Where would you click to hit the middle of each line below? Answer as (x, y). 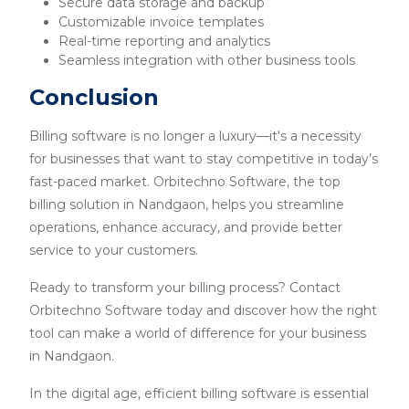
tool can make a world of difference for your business (198, 333)
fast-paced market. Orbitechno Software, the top (185, 182)
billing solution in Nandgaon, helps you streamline (187, 204)
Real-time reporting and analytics (164, 41)
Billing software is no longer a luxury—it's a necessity (195, 136)
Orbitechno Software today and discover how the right (203, 310)
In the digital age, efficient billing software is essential (199, 393)
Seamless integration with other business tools (207, 60)
